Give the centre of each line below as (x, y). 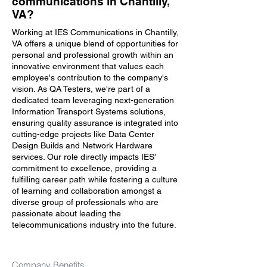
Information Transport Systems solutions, (89, 111)
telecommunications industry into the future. (94, 225)
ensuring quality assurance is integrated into (95, 123)
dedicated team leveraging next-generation (93, 100)
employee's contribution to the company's (90, 77)
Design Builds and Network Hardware (82, 145)
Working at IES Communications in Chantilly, (95, 32)
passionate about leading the (66, 213)
